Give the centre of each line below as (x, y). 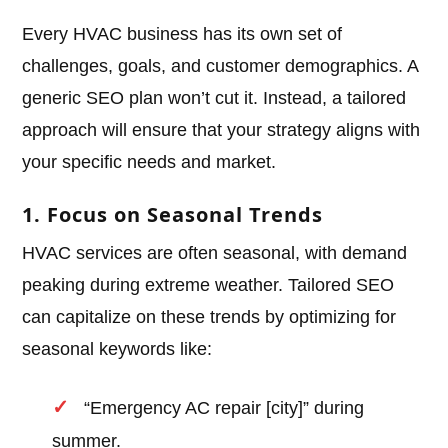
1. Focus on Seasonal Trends (173, 215)
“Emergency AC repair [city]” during (224, 408)
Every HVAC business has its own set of (182, 34)
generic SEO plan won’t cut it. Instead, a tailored (214, 98)
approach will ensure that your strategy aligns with (221, 130)
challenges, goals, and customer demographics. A (220, 66)
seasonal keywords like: (117, 349)
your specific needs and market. (149, 162)
